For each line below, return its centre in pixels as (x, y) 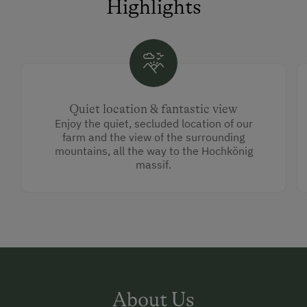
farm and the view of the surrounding (153, 137)
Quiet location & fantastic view (153, 109)
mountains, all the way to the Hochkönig (153, 151)
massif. (153, 165)
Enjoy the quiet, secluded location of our (153, 124)
